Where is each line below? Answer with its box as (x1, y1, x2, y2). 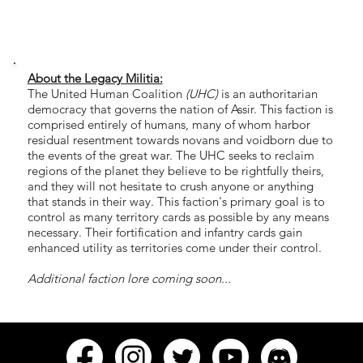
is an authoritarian (217, 85, 318, 101)
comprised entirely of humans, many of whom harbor (27, 116, 310, 132)
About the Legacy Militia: (27, 70, 163, 86)
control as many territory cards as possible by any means (27, 208, 329, 224)
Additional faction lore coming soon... (27, 270, 231, 286)
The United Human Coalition (27, 85, 186, 101)
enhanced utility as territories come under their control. (27, 239, 322, 255)
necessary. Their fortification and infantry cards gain (27, 224, 302, 240)
